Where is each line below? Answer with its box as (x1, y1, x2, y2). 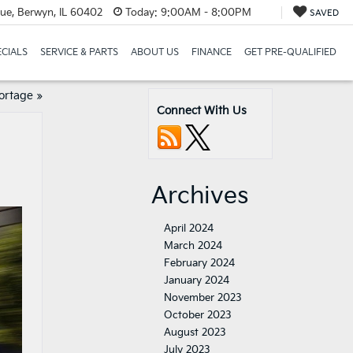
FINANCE (191, 46, 232, 59)
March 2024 (164, 240, 222, 252)
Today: (124, 6, 158, 19)
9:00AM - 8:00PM (157, 6, 251, 19)
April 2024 (164, 222, 214, 235)
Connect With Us (157, 104, 247, 117)
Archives (151, 182, 248, 210)
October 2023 (164, 309, 232, 321)
